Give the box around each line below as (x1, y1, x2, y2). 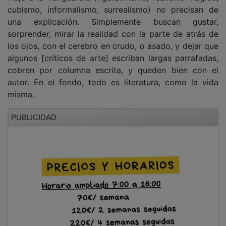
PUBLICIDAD (11, 105, 56, 115)
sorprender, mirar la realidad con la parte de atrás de (8, 21, 218, 32)
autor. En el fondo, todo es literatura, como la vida (8, 70, 218, 80)
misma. (8, 82, 34, 92)
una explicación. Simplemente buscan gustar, (8, 9, 218, 20)
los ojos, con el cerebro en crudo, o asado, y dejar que (8, 33, 218, 44)
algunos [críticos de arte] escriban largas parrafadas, (8, 45, 218, 56)
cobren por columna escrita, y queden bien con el (8, 58, 218, 68)
